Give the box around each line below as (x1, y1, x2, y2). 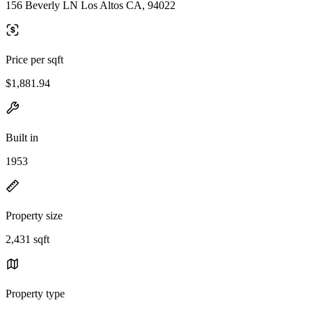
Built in (6, 131, 38, 143)
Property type (6, 287, 65, 299)
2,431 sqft (6, 233, 49, 245)
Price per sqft (6, 53, 63, 65)
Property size (6, 209, 63, 221)
